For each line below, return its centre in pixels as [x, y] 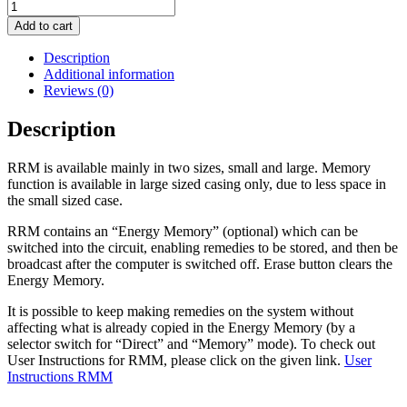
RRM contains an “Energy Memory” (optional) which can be [183, 232]
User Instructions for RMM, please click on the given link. [176, 361]
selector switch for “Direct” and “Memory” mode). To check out [191, 344]
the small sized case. [65, 201]
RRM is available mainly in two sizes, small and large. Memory [189, 168]
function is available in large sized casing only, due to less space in [197, 184]
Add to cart [44, 26]
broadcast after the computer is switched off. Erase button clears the [200, 264]
